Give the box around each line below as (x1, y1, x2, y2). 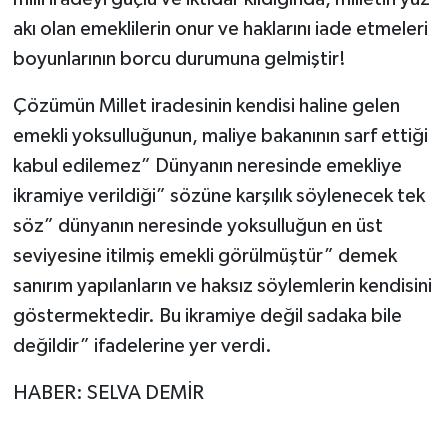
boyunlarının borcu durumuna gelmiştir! (12, 49, 346, 70)
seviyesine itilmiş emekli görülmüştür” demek (12, 246, 397, 267)
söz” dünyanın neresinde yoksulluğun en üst (12, 216, 383, 237)
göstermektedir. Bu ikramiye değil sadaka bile (12, 306, 402, 327)
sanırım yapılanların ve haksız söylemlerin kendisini (12, 276, 432, 297)
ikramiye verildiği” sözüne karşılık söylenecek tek (12, 186, 425, 207)
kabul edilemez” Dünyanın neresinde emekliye (12, 156, 402, 177)
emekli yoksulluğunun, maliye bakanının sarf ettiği (12, 126, 428, 147)
